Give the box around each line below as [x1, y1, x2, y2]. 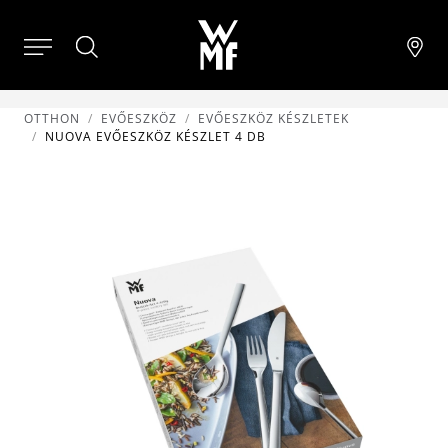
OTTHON [24, 110, 80, 127]
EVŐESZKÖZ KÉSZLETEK [198, 110, 349, 127]
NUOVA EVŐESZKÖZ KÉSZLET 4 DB [45, 128, 266, 145]
